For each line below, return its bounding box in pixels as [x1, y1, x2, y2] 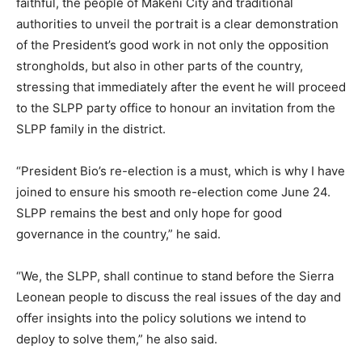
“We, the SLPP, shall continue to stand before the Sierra [16, 268, 334, 284]
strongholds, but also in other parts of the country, [16, 58, 303, 74]
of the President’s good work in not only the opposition [16, 37, 329, 53]
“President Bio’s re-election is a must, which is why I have [16, 163, 345, 179]
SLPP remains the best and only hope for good [16, 205, 282, 221]
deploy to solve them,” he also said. [16, 331, 217, 347]
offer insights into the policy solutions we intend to [16, 310, 306, 326]
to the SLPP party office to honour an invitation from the [16, 100, 335, 116]
